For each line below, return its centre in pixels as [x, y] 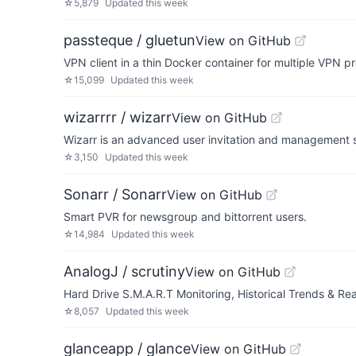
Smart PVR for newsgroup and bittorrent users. [185, 217]
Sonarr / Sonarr [115, 194]
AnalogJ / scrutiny [124, 271]
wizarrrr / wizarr [118, 117]
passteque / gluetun [130, 40]
